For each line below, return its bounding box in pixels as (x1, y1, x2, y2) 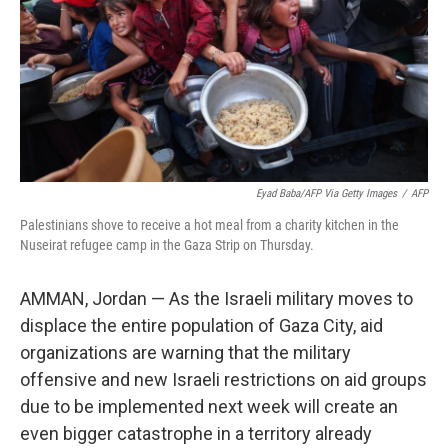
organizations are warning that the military (20, 342, 351, 363)
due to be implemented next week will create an (20, 396, 398, 417)
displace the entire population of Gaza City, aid (20, 315, 383, 336)
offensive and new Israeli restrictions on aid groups (20, 369, 427, 390)
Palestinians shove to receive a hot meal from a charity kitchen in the (20, 217, 399, 233)
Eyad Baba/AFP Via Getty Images (256, 187, 397, 200)
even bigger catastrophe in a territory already (20, 423, 372, 444)
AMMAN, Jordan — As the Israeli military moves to (20, 288, 413, 309)
